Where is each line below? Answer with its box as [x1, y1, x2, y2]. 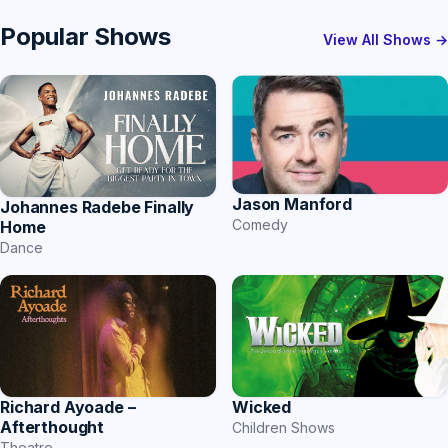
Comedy [232, 216, 288, 234]
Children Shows [232, 418, 335, 436]
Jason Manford [232, 194, 352, 215]
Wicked [232, 396, 292, 417]
